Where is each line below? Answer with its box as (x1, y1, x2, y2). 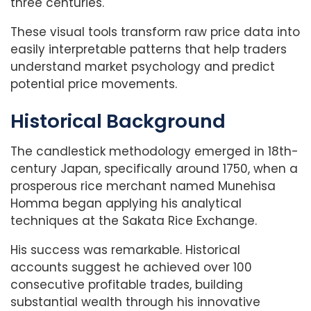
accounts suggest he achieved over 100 (10, 259, 252, 276)
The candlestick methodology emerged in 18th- (10, 143, 299, 160)
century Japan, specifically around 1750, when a (10, 160, 298, 178)
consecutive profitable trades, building (10, 276, 243, 294)
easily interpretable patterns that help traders (10, 41, 287, 58)
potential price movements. (10, 76, 177, 93)
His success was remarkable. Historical (10, 242, 240, 259)
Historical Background (10, 107, 226, 135)
